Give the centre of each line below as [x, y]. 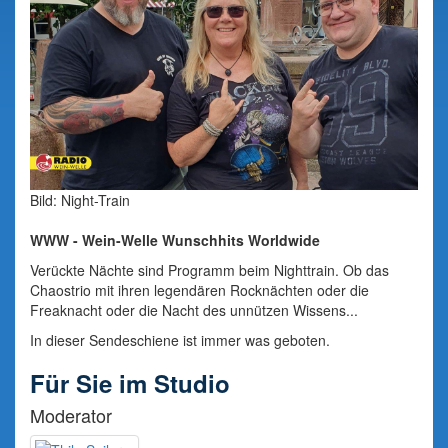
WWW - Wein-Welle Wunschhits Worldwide [175, 240]
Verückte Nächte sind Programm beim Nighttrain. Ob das [209, 270]
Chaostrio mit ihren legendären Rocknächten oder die [199, 290]
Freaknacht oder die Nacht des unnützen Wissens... [194, 310]
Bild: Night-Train [80, 200]
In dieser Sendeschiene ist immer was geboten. [180, 340]
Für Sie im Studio [130, 383]
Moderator [71, 415]
